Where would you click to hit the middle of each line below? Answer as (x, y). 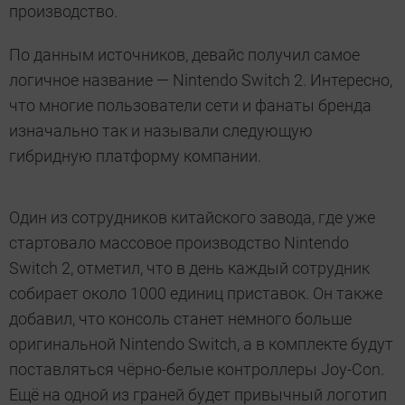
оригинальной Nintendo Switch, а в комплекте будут (201, 344)
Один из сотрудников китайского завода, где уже (192, 218)
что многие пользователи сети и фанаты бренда (190, 106)
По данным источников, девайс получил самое (184, 55)
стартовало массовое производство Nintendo (179, 243)
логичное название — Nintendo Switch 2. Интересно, (201, 80)
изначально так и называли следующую (161, 131)
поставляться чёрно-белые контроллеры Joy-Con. (197, 370)
